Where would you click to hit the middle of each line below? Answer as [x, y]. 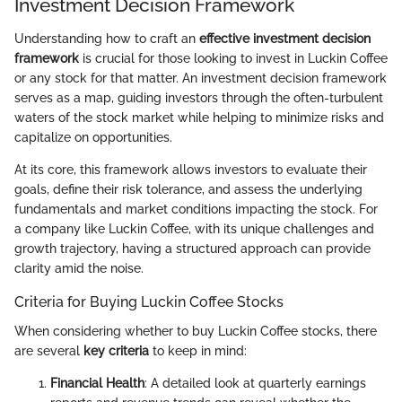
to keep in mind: [198, 350]
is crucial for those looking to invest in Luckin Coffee [233, 59]
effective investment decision [285, 39]
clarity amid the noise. [79, 269]
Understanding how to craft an [107, 39]
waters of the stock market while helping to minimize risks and [199, 118]
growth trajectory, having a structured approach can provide [192, 249]
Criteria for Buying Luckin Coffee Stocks [149, 302]
